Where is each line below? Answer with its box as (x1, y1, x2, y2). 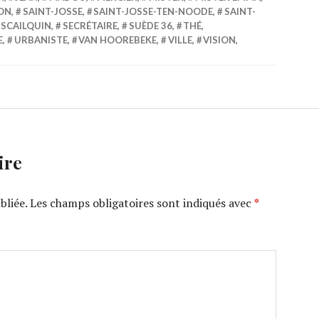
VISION (203, 34, 236, 46)
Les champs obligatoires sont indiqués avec (30, 195, 254, 211)
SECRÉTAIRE (62, 20, 117, 32)
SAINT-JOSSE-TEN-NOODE (93, 6, 214, 18)
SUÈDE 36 (128, 20, 172, 32)
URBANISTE (14, 34, 68, 46)
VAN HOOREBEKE (78, 34, 157, 46)
